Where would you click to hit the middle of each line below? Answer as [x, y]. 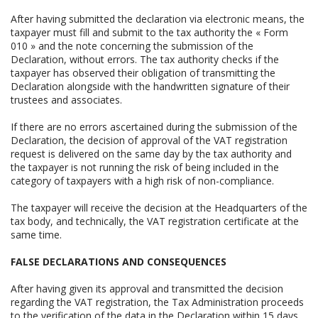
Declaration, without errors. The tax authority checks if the [145, 59]
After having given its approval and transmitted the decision [147, 288]
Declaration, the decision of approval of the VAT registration [149, 140]
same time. [36, 234]
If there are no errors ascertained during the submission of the [154, 126]
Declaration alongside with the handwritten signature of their [150, 86]
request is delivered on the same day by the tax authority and [151, 153]
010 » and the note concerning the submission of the [132, 45]
